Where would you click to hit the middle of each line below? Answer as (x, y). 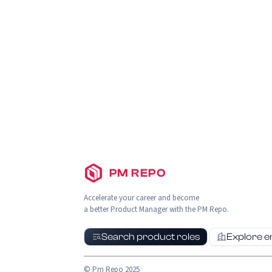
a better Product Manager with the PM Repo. (156, 210)
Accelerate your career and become (141, 198)
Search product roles (150, 237)
